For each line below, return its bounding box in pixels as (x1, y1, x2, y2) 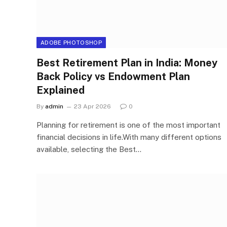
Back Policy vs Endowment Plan (36, 70, 190, 83)
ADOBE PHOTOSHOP (41, 39, 102, 46)
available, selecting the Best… (36, 144, 141, 154)
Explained (36, 84, 85, 96)
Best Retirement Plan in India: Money (36, 56, 217, 69)
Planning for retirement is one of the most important (36, 120, 220, 129)
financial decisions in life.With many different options (36, 132, 221, 141)
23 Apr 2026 (74, 102, 111, 110)
